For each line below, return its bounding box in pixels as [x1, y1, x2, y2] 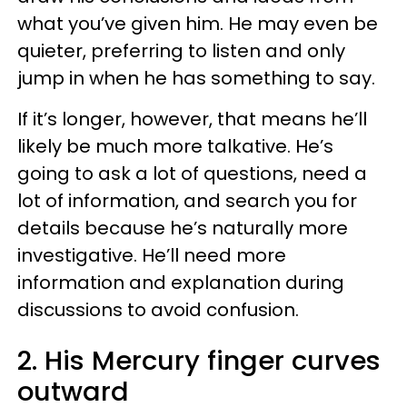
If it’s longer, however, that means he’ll [17, 105, 367, 132]
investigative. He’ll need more [17, 242, 286, 268]
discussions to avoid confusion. [17, 296, 299, 323]
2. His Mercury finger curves [17, 342, 381, 379]
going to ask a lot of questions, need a [17, 160, 367, 186]
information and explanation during [17, 269, 344, 295]
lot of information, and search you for [17, 187, 357, 213]
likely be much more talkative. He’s [17, 133, 333, 159]
